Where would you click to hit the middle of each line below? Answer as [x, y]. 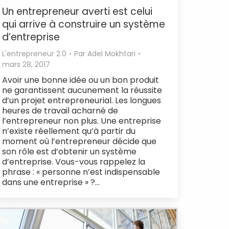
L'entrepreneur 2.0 [34, 53]
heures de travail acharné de [60, 110]
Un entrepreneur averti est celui [77, 11]
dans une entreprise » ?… [51, 182]
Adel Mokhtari [111, 53]
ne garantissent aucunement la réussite [82, 90]
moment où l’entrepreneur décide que [79, 141]
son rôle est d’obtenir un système [69, 151]
